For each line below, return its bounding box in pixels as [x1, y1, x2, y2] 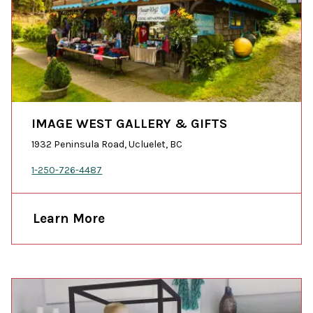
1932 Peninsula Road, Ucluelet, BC [31, 138, 183, 150]
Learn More [33, 210, 105, 226]
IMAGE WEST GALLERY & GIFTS [31, 115, 228, 131]
